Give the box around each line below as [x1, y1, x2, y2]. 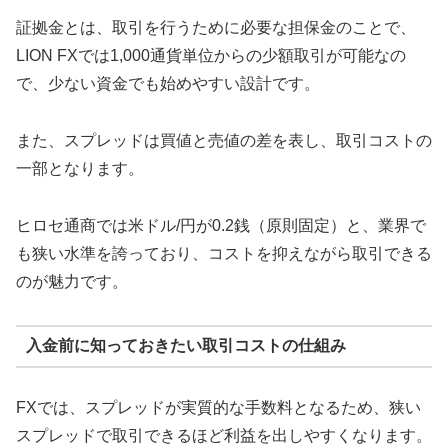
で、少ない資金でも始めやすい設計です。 [16, 75, 320, 93]
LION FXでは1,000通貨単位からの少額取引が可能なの [16, 47, 406, 65]
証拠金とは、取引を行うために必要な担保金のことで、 [16, 19, 416, 37]
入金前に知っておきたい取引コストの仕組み [25, 337, 346, 355]
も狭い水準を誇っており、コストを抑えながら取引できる [16, 245, 432, 263]
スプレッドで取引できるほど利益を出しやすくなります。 [16, 426, 432, 444]
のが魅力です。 [16, 273, 128, 291]
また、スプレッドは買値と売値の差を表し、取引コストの [16, 132, 432, 150]
